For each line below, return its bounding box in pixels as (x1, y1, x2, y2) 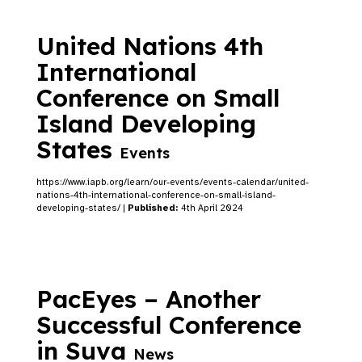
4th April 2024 (181, 202, 243, 213)
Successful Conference (36, 309, 301, 340)
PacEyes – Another (36, 284, 261, 314)
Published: (128, 202, 181, 213)
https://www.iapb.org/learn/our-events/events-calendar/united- (36, 176, 309, 187)
